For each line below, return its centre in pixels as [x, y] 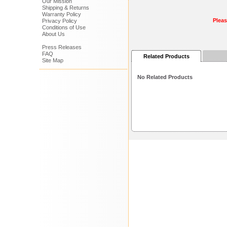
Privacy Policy [59, 21]
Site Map [52, 60]
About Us [53, 34]
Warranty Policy [61, 14]
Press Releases [62, 47]
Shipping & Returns [65, 8]
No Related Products [165, 77]
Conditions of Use [64, 27]
